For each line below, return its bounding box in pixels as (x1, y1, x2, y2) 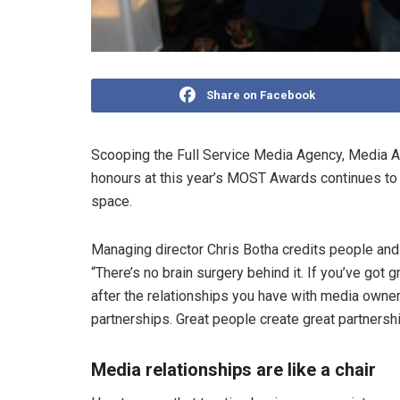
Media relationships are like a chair (91, 359, 376, 381)
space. (91, 193, 132, 211)
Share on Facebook (206, 88, 316, 103)
